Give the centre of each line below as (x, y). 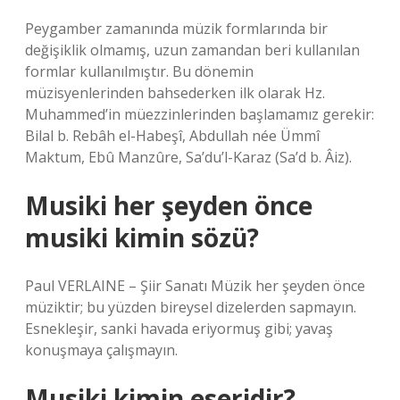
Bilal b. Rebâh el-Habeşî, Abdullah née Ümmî (172, 136)
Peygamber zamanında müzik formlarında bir (176, 29)
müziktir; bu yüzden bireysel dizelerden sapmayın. (191, 307)
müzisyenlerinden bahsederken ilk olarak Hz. (175, 93)
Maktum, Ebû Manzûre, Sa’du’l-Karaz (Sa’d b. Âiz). (188, 157)
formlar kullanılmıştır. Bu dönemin (139, 71)
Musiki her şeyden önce (169, 205)
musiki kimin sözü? (142, 237)
